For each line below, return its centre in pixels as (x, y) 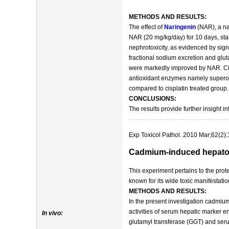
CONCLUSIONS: (153, 99)
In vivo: (52, 213)
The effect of (146, 27)
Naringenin (180, 27)
